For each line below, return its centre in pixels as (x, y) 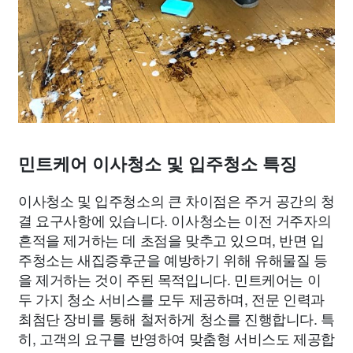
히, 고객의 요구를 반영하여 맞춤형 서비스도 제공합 (176, 338)
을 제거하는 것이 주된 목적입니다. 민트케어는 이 (170, 279)
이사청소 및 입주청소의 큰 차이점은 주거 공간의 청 (176, 200)
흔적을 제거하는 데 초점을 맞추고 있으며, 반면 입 (171, 240)
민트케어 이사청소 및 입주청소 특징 (158, 164)
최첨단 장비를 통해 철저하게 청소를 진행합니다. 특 (176, 318)
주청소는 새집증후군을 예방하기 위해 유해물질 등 (173, 259)
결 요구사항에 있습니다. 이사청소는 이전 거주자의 (175, 220)
